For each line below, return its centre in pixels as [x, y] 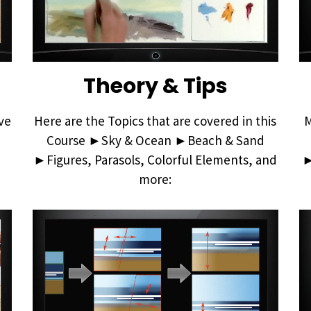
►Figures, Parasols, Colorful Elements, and [155, 159]
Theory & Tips [155, 86]
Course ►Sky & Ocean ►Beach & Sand [155, 140]
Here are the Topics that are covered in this [155, 120]
